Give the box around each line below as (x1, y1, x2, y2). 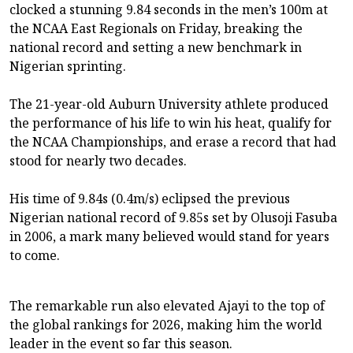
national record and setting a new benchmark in (9, 38, 302, 56)
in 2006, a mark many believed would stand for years (9, 227, 329, 245)
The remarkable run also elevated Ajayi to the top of (9, 296, 325, 314)
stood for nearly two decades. (9, 151, 187, 169)
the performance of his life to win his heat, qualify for (9, 113, 332, 132)
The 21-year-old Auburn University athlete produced (9, 95, 329, 113)
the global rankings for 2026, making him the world (9, 315, 322, 333)
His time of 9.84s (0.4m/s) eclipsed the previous (9, 189, 290, 207)
